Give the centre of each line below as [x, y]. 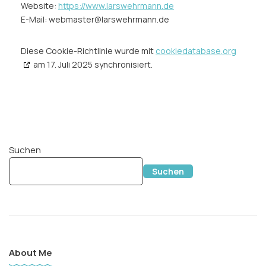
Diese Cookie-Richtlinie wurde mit [88, 51]
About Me [31, 253]
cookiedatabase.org [196, 51]
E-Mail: [35, 19]
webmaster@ [75, 19]
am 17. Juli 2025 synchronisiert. [92, 64]
